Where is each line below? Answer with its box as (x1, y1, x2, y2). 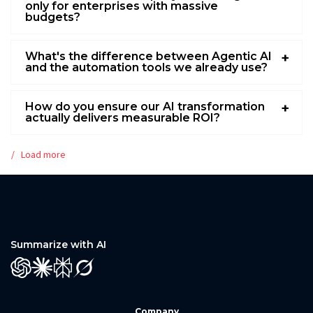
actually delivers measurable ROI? (25, 110, 220, 124)
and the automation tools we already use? (25, 60, 268, 74)
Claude (41, 269, 70, 280)
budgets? (25, 10, 80, 24)
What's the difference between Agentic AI (25, 49, 272, 63)
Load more (21, 147, 66, 161)
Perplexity (62, 269, 105, 280)
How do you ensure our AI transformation (25, 99, 265, 113)
